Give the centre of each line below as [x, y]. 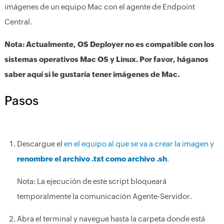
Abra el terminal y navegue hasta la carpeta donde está [111, 219]
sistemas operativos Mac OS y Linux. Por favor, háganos [106, 59]
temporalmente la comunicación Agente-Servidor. [104, 196]
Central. [18, 22]
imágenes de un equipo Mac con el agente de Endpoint [99, 7]
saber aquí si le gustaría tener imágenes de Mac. [92, 74]
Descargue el [40, 144]
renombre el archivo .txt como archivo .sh [92, 159]
